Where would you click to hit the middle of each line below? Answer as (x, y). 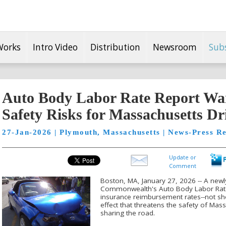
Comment (183, 166)
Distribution (115, 47)
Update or (183, 157)
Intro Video (55, 47)
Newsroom (175, 47)
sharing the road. (128, 213)
